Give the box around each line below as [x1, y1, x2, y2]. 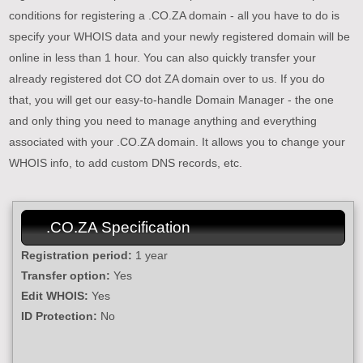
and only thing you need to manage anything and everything [9, 113, 318, 127]
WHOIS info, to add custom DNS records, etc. [9, 156, 243, 169]
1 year [131, 248, 168, 262]
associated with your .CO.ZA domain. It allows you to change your [9, 135, 346, 148]
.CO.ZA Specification [45, 218, 190, 236]
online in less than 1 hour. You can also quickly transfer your [9, 50, 317, 64]
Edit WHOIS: [20, 288, 88, 302]
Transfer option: [20, 268, 110, 282]
